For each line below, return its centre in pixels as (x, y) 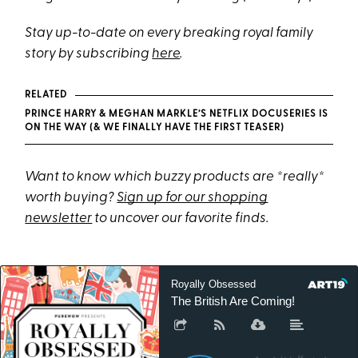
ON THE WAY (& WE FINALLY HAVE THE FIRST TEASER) (155, 128)
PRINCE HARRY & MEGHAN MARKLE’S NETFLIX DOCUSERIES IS (177, 115)
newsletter (59, 219)
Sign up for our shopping (193, 198)
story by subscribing (89, 54)
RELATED (46, 95)
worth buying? (71, 198)
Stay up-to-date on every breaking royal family (169, 34)
